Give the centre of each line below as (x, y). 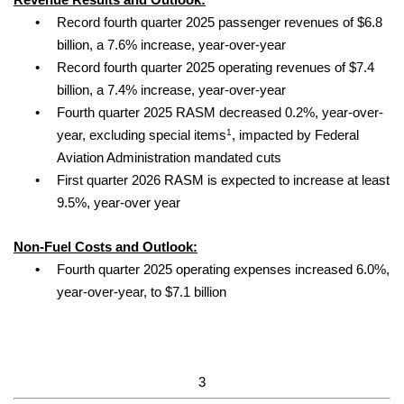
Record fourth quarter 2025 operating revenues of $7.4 (215, 68)
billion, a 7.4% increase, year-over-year (171, 91)
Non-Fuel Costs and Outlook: (106, 248)
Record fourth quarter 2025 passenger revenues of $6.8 (219, 23)
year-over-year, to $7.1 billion (142, 293)
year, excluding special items (142, 136)
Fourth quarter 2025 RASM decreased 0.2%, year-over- (220, 113)
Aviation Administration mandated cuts (169, 158)
